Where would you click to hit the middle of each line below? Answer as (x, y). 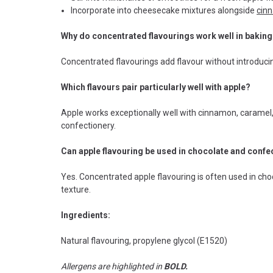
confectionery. (88, 125)
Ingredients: (86, 215)
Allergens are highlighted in (112, 266)
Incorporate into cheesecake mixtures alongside (164, 10)
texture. (76, 189)
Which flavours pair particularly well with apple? (156, 87)
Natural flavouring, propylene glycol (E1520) (144, 240)
